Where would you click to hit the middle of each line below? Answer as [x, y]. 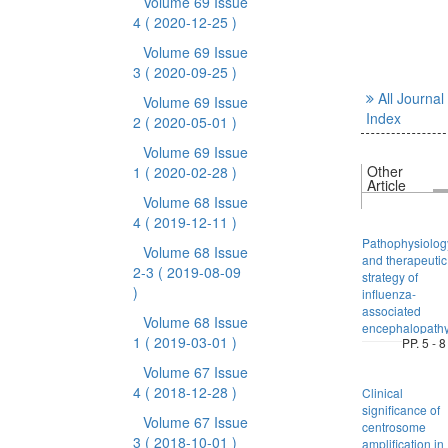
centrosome [393, 426]
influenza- [388, 293]
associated [391, 310]
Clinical [382, 392]
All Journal [410, 98]
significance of [400, 409]
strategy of [389, 276]
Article [386, 185]
